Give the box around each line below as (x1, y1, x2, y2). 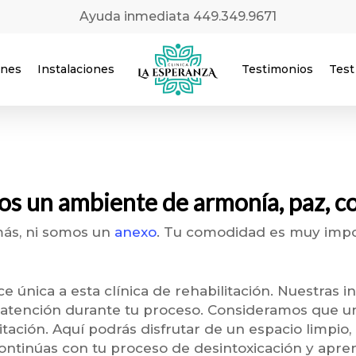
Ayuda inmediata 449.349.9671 (79, 9, 277, 24)
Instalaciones (37, 62, 114, 76)
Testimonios (241, 62, 313, 76)
